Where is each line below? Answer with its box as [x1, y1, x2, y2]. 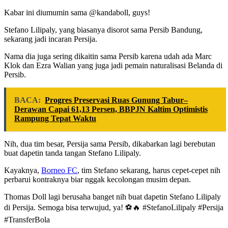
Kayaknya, [4, 166, 41, 175]
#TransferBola [4, 215, 50, 224]
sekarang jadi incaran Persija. [4, 35, 97, 44]
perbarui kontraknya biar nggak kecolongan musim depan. [4, 175, 191, 184]
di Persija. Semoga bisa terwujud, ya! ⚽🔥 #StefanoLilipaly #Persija [4, 203, 223, 212]
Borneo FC [41, 166, 77, 175]
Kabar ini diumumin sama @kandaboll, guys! [4, 8, 150, 17]
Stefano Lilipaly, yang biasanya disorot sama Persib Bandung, [4, 25, 203, 35]
